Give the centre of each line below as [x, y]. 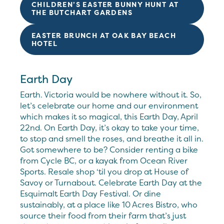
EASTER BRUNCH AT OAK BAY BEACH [104, 35]
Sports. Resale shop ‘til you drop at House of [104, 171]
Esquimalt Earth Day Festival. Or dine [90, 193]
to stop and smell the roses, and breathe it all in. [112, 138]
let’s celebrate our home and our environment [109, 105]
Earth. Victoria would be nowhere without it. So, [111, 94]
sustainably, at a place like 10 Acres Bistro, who [109, 204]
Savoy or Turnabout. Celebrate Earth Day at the [111, 182]
